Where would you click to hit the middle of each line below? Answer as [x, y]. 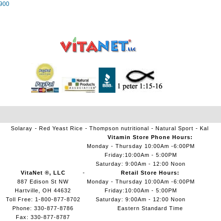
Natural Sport [174, 128]
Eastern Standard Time [150, 208]
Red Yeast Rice [61, 128]
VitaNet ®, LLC [43, 173]
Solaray [21, 128]
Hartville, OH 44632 [43, 190]
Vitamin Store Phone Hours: [150, 137]
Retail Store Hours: [150, 173]
